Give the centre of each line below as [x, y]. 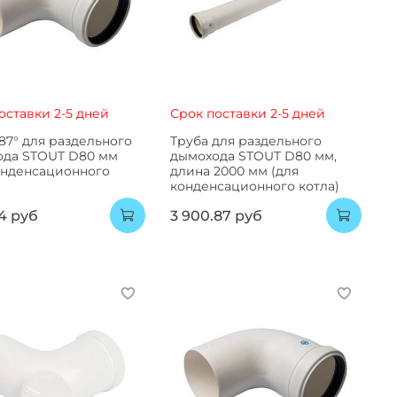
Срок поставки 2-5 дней [247, 113]
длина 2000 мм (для [234, 171]
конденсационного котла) [254, 186]
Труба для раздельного [245, 140]
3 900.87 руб [216, 215]
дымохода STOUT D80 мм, [253, 156]
